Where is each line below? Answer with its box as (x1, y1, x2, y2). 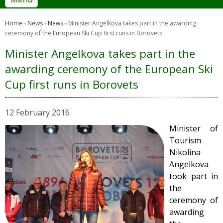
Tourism (169, 135, 201, 146)
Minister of (169, 123, 218, 134)
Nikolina (169, 147, 201, 158)
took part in (169, 171, 218, 182)
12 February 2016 (5, 107, 70, 118)
